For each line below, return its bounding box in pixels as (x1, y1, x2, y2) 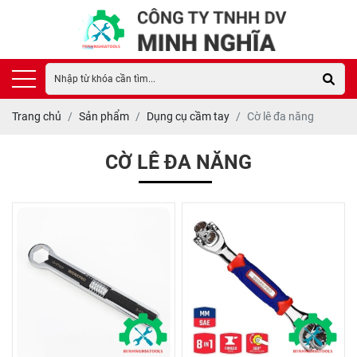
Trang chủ (12, 110, 61, 123)
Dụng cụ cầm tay (147, 110, 229, 123)
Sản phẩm (79, 110, 129, 123)
